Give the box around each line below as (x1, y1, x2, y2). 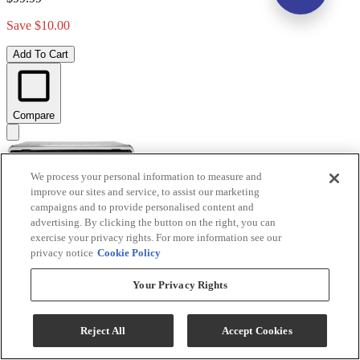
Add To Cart (13, 47, 68, 60)
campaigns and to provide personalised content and (31, 201, 255, 213)
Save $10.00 (6, 18, 70, 32)
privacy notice (31, 247, 94, 259)
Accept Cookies (221, 325, 292, 337)
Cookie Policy (97, 247, 162, 259)
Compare (13, 108, 55, 121)
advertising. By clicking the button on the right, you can (31, 216, 276, 228)
